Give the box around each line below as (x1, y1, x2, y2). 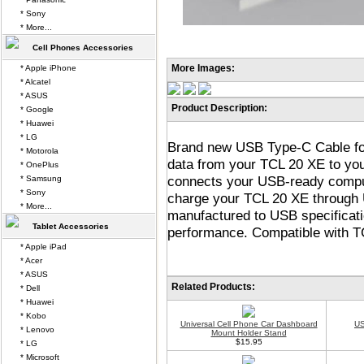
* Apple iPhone (20, 63, 76, 72)
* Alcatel (20, 77, 50, 86)
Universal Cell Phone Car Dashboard (180, 319, 318, 328)
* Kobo (20, 311, 46, 320)
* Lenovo (20, 325, 54, 334)
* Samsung (20, 174, 62, 183)
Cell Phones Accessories (32, 43, 133, 52)
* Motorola (20, 146, 58, 155)
